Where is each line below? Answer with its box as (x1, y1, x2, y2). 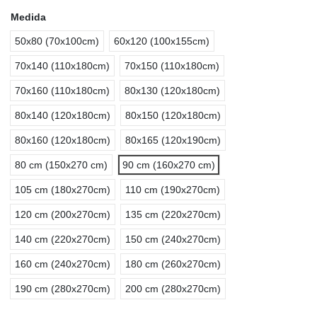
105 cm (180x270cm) (15, 184, 110, 196)
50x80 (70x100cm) (15, 35, 99, 47)
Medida (11, 11, 46, 23)
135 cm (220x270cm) (125, 209, 221, 221)
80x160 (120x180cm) (15, 134, 110, 146)
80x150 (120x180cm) (125, 110, 221, 122)
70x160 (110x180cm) (15, 85, 110, 97)
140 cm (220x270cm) (15, 234, 110, 246)
